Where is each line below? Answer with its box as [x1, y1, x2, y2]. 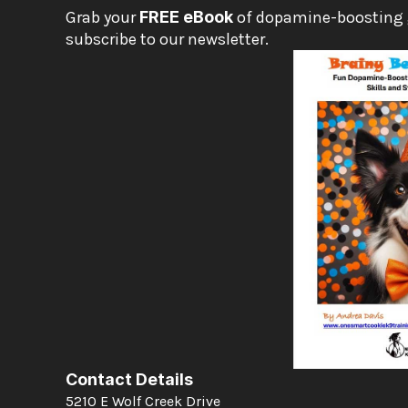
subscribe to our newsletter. [66, 29, 269, 49]
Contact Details [66, 370, 193, 389]
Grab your [66, 7, 139, 27]
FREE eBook [139, 7, 233, 26]
